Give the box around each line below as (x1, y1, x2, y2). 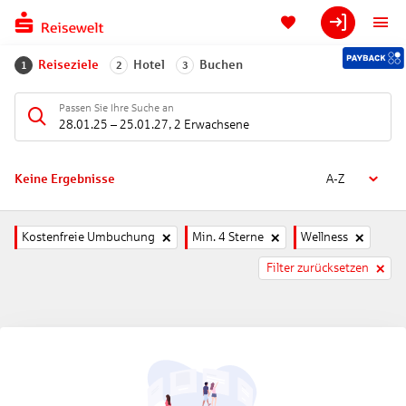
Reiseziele (38, 58, 99, 72)
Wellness (301, 230, 348, 244)
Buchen (199, 58, 243, 72)
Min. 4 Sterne (192, 230, 264, 244)
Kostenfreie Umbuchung (22, 230, 155, 244)
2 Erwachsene (174, 117, 249, 131)
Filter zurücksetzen (266, 261, 369, 275)
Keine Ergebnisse (14, 172, 115, 186)
